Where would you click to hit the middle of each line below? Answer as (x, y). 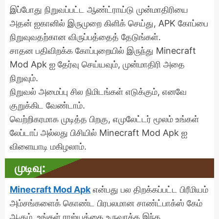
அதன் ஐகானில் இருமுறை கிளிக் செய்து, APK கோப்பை (109, 23)
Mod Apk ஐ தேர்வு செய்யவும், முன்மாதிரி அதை (97, 64)
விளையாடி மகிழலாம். (48, 146)
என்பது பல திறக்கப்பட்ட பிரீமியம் (149, 189)
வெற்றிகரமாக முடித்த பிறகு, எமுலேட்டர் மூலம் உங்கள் (104, 119)
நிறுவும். (24, 78)
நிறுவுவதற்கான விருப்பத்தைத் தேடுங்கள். (85, 37)
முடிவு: (30, 168)
